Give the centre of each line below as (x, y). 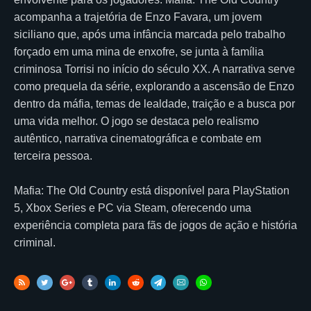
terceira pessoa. (53, 155)
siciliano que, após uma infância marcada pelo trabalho (150, 34)
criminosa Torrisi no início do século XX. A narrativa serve (154, 69)
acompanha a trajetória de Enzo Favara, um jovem (138, 17)
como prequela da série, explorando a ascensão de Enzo (154, 86)
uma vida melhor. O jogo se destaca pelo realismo (136, 121)
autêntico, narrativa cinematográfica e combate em (137, 138)
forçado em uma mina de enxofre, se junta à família (139, 51)
